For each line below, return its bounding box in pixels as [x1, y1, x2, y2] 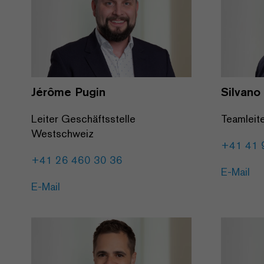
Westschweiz [31, 127, 94, 141]
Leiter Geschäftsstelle [31, 112, 136, 126]
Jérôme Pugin [31, 84, 105, 100]
